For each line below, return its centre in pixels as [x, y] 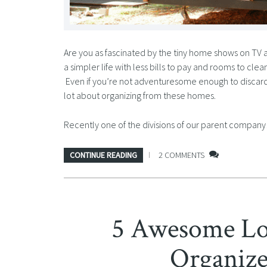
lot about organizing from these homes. [140, 96]
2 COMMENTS [181, 155]
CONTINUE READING [103, 155]
